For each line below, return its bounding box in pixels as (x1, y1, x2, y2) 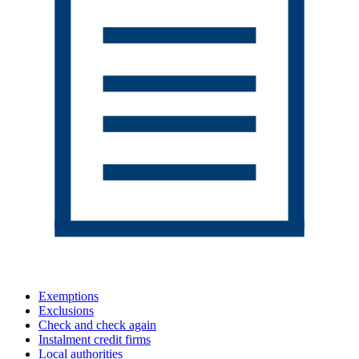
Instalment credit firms (38, 333, 151, 347)
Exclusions (38, 304, 94, 318)
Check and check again (38, 318, 156, 333)
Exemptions (38, 289, 99, 304)
